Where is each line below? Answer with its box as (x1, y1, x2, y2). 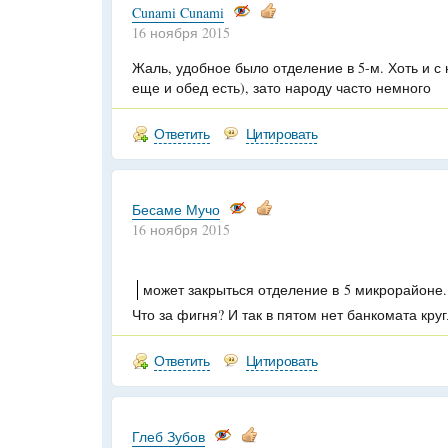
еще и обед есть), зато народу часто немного (132, 78, 431, 97)
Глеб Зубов (132, 427, 205, 446)
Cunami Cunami (132, 3, 224, 22)
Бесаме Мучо (132, 200, 220, 219)
